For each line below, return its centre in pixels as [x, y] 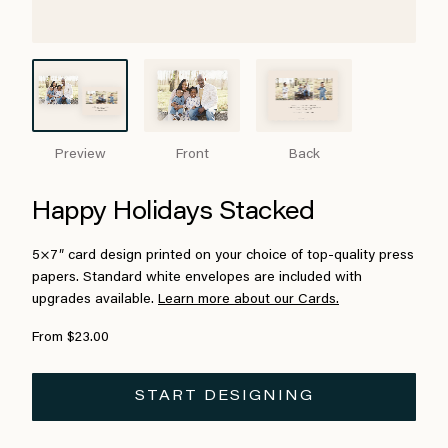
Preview [80, 155]
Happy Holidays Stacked [173, 213]
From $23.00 [70, 338]
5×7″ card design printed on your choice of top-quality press [223, 256]
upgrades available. [95, 300]
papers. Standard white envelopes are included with [197, 278]
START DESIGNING [224, 397]
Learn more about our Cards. [248, 300]
